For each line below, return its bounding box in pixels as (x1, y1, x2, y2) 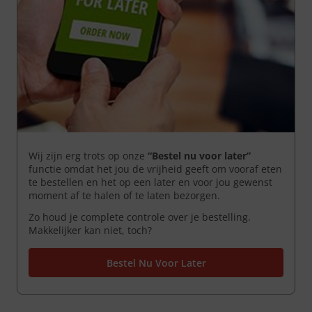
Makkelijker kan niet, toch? (29, 224, 152, 237)
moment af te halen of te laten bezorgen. (29, 189, 220, 203)
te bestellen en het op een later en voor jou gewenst (29, 175, 272, 189)
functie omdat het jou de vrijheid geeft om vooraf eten (29, 162, 282, 176)
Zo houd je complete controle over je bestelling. (29, 210, 251, 224)
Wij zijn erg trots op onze (29, 149, 148, 163)
